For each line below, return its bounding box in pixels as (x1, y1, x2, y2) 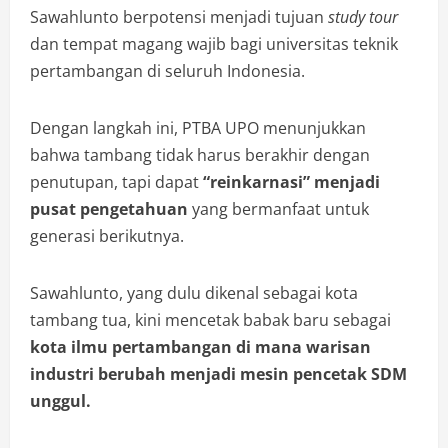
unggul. (30, 389, 91, 412)
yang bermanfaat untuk (188, 197, 369, 220)
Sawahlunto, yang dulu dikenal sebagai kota (30, 281, 358, 304)
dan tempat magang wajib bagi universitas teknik (30, 32, 398, 55)
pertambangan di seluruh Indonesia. (30, 59, 305, 82)
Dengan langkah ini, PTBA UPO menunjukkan (30, 116, 366, 139)
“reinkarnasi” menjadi (203, 170, 380, 193)
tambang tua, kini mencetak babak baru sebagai (30, 308, 391, 331)
